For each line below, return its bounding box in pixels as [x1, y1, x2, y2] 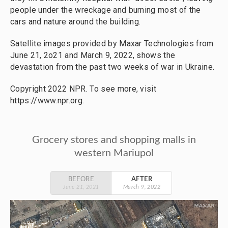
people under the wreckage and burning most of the [10, 5, 201, 15]
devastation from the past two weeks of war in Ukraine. [10, 62, 215, 72]
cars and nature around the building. [10, 17, 141, 26]
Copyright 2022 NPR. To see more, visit [10, 84, 157, 94]
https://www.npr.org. [10, 96, 84, 105]
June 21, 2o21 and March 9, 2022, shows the [10, 50, 176, 60]
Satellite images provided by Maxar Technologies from [10, 39, 214, 48]
